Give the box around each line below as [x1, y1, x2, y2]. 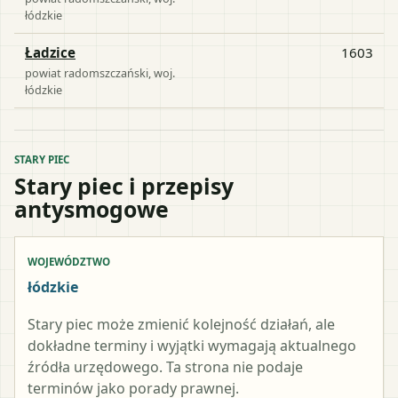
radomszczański [64, 64, 148, 81]
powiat [25, 64, 64, 81]
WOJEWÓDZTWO [28, 254, 110, 268]
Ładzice [25, 43, 76, 61]
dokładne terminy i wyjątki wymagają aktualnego [28, 335, 356, 355]
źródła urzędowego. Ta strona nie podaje [28, 356, 303, 377]
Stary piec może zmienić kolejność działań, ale [28, 314, 335, 334]
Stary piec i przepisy [14, 170, 234, 201]
